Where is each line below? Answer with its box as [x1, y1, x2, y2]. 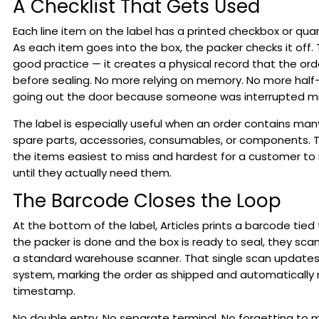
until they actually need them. [12, 165, 172, 180]
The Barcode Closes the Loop [12, 188, 281, 214]
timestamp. [12, 283, 75, 298]
